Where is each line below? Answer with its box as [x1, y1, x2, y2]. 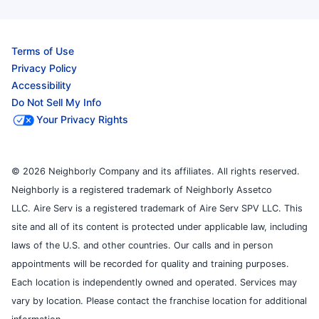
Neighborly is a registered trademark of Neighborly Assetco [11, 184, 272, 195]
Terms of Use [11, 44, 74, 57]
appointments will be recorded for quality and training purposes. [11, 258, 289, 269]
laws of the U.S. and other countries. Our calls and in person [11, 239, 273, 251]
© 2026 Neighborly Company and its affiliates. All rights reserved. [11, 165, 300, 177]
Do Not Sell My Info [11, 95, 101, 108]
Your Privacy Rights [36, 113, 128, 125]
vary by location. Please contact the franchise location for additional [11, 295, 307, 306]
